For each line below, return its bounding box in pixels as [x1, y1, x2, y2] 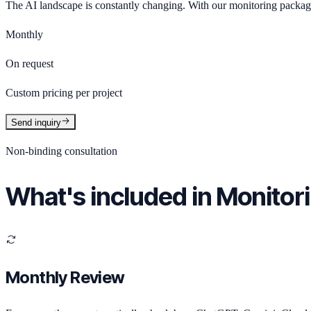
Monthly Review [6, 267, 125, 288]
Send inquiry [11, 117, 61, 128]
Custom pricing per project [6, 86, 122, 99]
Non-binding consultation [6, 144, 117, 157]
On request [6, 57, 53, 69]
